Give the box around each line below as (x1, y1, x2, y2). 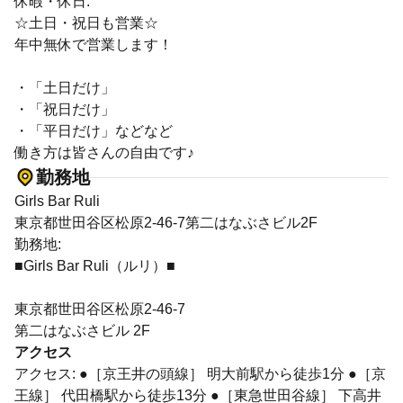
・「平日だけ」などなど (14, 123, 173, 139)
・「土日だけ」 (14, 80, 115, 95)
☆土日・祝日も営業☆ (14, 15, 158, 31)
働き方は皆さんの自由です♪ (14, 145, 194, 160)
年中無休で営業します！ (14, 37, 173, 52)
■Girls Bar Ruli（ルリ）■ (14, 258, 175, 273)
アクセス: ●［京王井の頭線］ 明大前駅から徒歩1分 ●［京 (14, 366, 386, 381)
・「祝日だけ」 (14, 102, 115, 117)
